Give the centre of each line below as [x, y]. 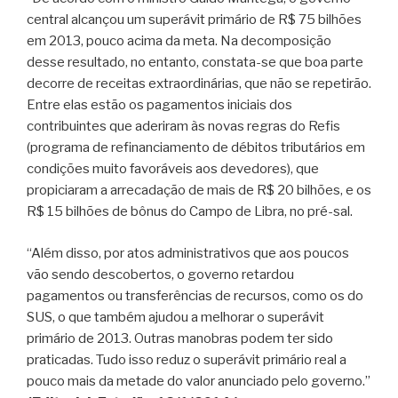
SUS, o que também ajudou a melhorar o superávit [175, 317]
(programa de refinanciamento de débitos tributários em [196, 147]
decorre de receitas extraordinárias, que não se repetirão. [199, 84]
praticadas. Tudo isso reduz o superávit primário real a [187, 359]
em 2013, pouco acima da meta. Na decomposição [179, 41]
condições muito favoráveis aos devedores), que [173, 169]
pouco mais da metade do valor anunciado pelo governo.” [199, 381]
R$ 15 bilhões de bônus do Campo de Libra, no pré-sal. [190, 211]
